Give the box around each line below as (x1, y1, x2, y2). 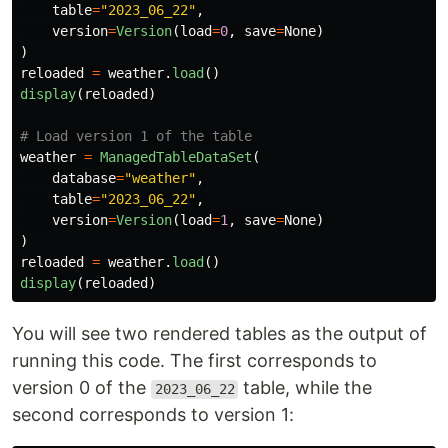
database (52, 170, 116, 187)
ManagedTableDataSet (100, 149, 252, 166)
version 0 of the (12, 377, 151, 399)
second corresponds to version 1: (12, 404, 294, 426)
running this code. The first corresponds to (12, 350, 377, 372)
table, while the (238, 377, 373, 399)
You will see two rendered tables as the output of (12, 323, 427, 345)
